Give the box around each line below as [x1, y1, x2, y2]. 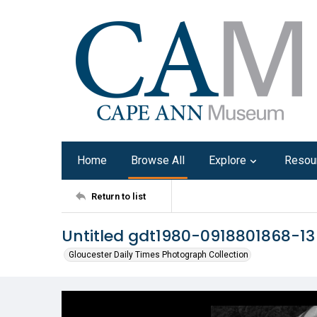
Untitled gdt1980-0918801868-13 [62, 225, 315, 247]
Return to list [91, 190, 146, 202]
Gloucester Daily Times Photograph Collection [69, 250, 248, 260]
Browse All [131, 154, 185, 167]
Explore [209, 154, 246, 167]
